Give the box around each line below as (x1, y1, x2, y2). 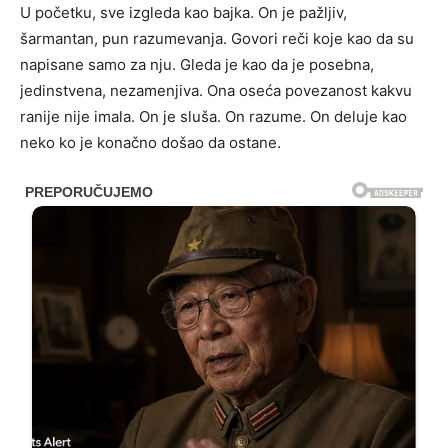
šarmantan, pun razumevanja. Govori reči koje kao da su (20, 29, 414, 48)
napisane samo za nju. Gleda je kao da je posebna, (20, 55, 374, 74)
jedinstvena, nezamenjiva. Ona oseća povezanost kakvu (20, 81, 412, 100)
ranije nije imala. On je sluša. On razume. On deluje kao (20, 107, 407, 126)
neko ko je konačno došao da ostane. (20, 133, 281, 152)
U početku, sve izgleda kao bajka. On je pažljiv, (20, 3, 347, 22)
